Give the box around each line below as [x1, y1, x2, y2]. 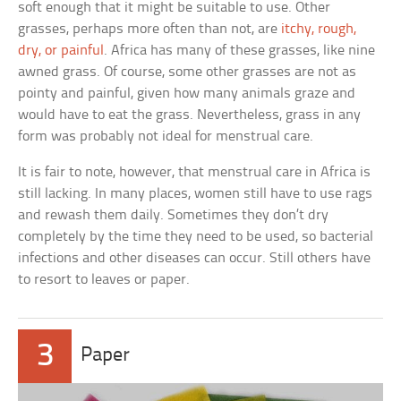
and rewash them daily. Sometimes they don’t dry [18, 207, 329, 223]
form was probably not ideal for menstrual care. [18, 128, 314, 144]
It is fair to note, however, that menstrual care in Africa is [18, 164, 371, 180]
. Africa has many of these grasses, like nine [104, 42, 376, 58]
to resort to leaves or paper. [18, 271, 191, 287]
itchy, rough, [281, 21, 357, 37]
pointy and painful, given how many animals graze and [18, 85, 356, 101]
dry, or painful [18, 42, 105, 58]
